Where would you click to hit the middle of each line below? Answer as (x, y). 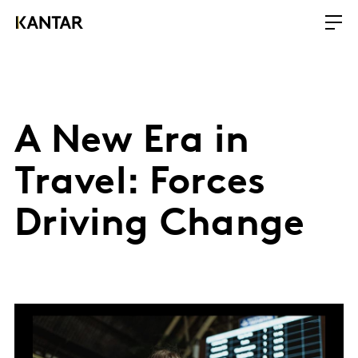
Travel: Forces (140, 184)
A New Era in (132, 142)
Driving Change (160, 225)
